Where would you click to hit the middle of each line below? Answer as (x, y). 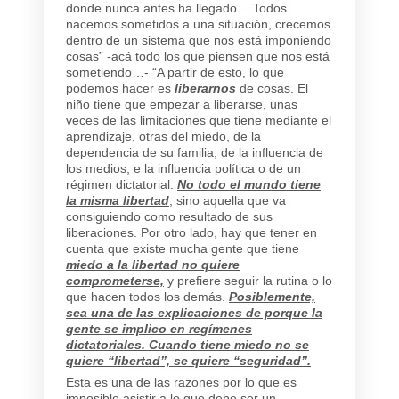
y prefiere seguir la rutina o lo (248, 280)
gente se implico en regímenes (159, 328)
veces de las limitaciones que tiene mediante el (199, 120)
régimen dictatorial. (122, 184)
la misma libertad (118, 200)
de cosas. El (272, 88)
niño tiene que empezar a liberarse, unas (182, 104)
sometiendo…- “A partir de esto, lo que (175, 72)
